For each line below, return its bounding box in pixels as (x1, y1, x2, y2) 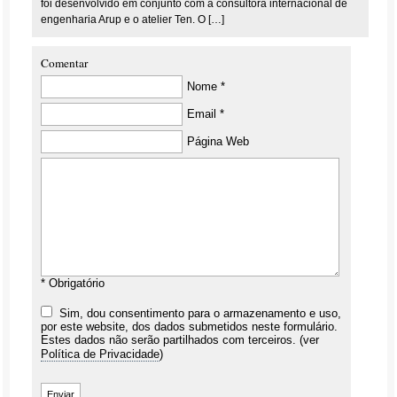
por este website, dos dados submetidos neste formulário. (41, 320, 339, 333)
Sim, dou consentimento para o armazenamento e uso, (52, 307, 342, 320)
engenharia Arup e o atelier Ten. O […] (41, 13, 225, 26)
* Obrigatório (41, 276, 105, 290)
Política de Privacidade (41, 347, 160, 361)
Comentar (41, 55, 89, 71)
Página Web (187, 135, 250, 148)
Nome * (187, 80, 226, 93)
